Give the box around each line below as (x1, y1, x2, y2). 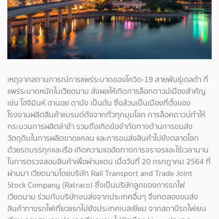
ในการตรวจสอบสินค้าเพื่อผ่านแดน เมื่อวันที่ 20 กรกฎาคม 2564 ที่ (7, 156, 211, 168)
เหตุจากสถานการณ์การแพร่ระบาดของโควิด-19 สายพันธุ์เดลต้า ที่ (7, 74, 208, 86)
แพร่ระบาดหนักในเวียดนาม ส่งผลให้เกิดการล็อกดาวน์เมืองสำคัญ (7, 86, 206, 97)
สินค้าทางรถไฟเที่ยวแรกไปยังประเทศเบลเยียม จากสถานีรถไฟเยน (7, 203, 206, 215)
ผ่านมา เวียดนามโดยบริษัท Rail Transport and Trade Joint (7, 168, 193, 179)
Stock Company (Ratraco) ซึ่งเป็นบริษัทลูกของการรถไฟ (7, 179, 185, 191)
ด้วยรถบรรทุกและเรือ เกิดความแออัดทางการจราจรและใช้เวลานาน (7, 144, 209, 156)
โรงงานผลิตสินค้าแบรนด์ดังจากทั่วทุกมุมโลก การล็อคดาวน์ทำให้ (7, 109, 205, 121)
